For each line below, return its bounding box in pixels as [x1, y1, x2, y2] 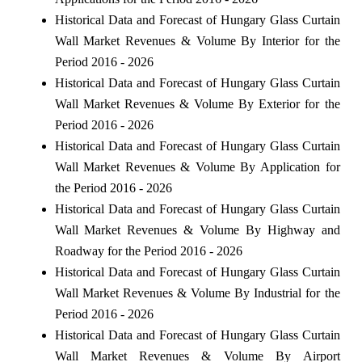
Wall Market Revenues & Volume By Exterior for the [54, 97, 340, 112]
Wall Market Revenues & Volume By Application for [54, 160, 340, 175]
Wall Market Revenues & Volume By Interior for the [54, 34, 340, 48]
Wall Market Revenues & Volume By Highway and [54, 223, 340, 238]
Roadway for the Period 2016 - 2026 [54, 244, 242, 259]
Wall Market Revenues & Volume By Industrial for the [54, 286, 340, 301]
